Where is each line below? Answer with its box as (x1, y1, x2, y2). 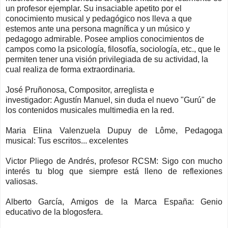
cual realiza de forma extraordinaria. (6, 65, 135, 74)
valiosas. (6, 177, 38, 186)
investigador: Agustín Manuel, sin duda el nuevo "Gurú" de (6, 95, 216, 104)
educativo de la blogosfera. (6, 207, 103, 216)
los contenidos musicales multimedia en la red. (6, 105, 174, 115)
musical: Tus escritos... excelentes (6, 136, 128, 145)
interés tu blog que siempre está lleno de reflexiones (6, 166, 222, 176)
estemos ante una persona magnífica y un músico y (6, 24, 190, 33)
